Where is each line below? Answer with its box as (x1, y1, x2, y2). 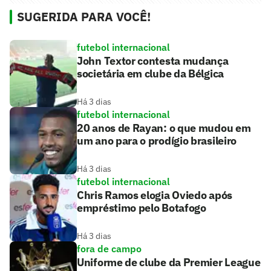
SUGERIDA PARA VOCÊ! (17, 8, 151, 25)
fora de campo (77, 243, 142, 255)
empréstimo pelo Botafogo (77, 201, 206, 215)
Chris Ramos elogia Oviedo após (77, 188, 232, 203)
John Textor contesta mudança (77, 54, 229, 68)
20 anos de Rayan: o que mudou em (77, 121, 251, 135)
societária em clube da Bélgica (77, 67, 224, 81)
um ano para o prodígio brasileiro (77, 134, 237, 148)
